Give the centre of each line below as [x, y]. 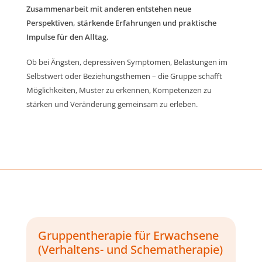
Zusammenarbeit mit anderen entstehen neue [108, 8]
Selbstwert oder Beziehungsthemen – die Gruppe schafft [124, 76]
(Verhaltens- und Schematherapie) [130, 249]
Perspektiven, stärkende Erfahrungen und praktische [121, 23]
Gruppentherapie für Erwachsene [128, 235]
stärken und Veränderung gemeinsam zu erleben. [112, 104]
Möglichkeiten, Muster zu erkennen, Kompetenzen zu [119, 90]
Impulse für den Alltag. [67, 37]
